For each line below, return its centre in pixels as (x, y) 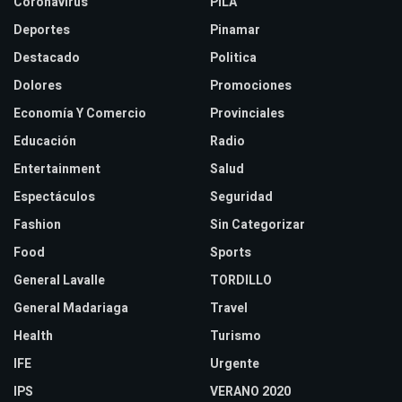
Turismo (236, 336)
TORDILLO (241, 281)
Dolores (38, 86)
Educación (45, 142)
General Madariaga (71, 309)
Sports (231, 253)
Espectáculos (54, 197)
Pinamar (235, 31)
